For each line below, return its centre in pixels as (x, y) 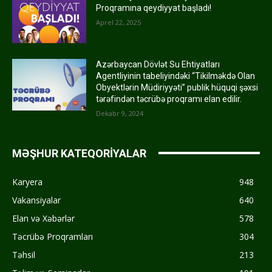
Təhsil (24, 254)
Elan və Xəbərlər (43, 218)
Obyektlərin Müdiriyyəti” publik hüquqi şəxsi (177, 87)
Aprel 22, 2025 (119, 22)
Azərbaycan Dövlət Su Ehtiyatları (158, 64)
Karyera (27, 182)
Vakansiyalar (36, 200)
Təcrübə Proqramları (53, 236)
